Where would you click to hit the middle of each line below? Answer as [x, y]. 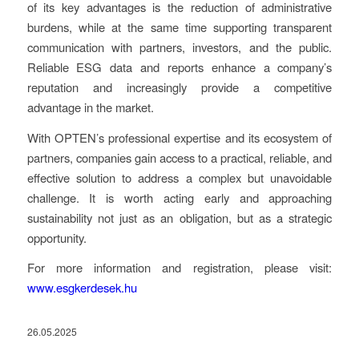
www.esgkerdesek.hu [82, 288]
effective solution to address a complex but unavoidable [179, 177]
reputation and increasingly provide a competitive [179, 87]
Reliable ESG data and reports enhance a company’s [179, 67]
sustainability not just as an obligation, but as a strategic [179, 217]
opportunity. [56, 237]
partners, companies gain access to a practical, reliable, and [179, 157]
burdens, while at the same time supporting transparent [179, 26]
